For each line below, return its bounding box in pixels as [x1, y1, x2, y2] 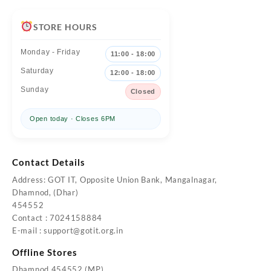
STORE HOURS [33, 22, 97, 33]
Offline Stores [12, 246, 77, 258]
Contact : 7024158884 [12, 212, 102, 223]
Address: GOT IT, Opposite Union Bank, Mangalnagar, [12, 174, 217, 184]
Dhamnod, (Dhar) [12, 187, 79, 197]
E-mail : [12, 225, 44, 235]
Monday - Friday [21, 48, 80, 57]
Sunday [21, 85, 49, 94]
